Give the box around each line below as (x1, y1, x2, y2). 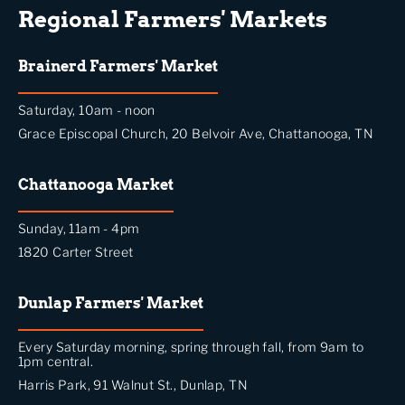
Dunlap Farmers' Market (18, 295, 203, 313)
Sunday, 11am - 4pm (18, 221, 140, 237)
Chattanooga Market (18, 176, 174, 194)
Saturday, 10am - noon (18, 102, 155, 118)
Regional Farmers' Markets (18, 6, 327, 33)
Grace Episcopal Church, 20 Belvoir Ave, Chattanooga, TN (18, 126, 374, 142)
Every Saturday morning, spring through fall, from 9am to (18, 339, 364, 355)
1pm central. (18, 353, 94, 370)
